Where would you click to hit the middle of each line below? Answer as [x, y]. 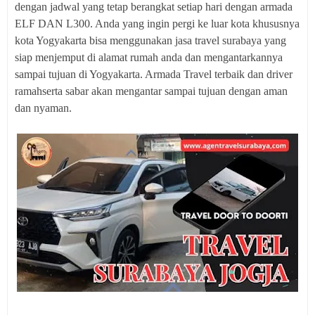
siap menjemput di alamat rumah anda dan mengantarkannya [149, 57]
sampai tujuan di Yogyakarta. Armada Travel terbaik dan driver [154, 74]
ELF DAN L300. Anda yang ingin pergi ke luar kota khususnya [157, 24]
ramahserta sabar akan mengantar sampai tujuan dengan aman [151, 91]
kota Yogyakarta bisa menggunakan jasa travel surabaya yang [150, 40]
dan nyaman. [43, 108]
